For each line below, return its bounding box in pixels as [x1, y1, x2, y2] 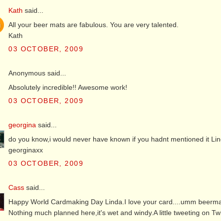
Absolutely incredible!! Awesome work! [8, 83, 128, 92]
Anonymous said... [8, 69, 67, 77]
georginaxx [8, 146, 43, 154]
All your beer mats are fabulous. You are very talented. [8, 20, 179, 29]
